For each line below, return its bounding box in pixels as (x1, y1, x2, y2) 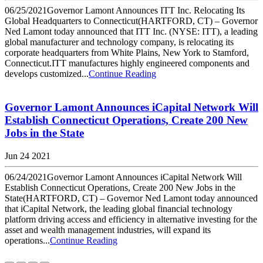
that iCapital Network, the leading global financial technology (5, 203, 232, 214)
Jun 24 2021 (5, 150, 50, 161)
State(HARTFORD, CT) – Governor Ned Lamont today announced (5, 193, 258, 203)
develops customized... (5, 69, 89, 79)
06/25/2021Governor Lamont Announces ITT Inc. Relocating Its (5, 5, 245, 16)
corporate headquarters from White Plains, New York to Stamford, (5, 48, 249, 58)
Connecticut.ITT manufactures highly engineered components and (5, 58, 249, 69)
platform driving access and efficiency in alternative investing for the (5, 214, 257, 224)
